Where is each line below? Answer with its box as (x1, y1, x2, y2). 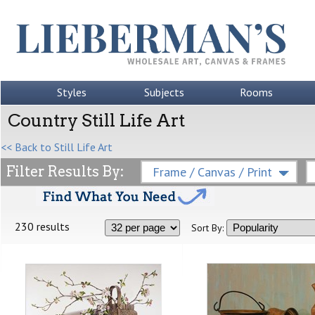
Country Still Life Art (8, 110, 185, 131)
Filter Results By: (6, 163, 124, 180)
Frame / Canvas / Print (153, 164, 272, 180)
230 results (15, 219, 70, 233)
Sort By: (191, 221, 224, 234)
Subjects (143, 85, 184, 99)
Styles (57, 85, 86, 99)
